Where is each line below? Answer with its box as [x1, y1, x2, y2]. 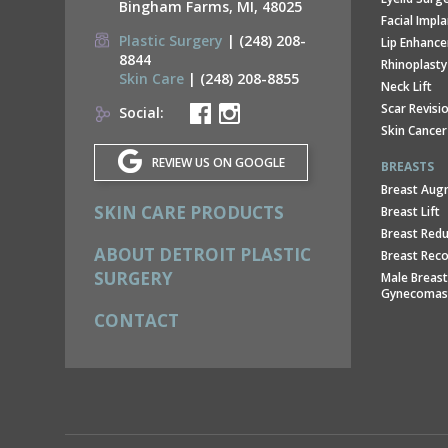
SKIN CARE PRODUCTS [94, 201, 284, 225]
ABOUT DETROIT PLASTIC [94, 243, 311, 267]
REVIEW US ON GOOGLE [151, 154, 285, 172]
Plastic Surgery [119, 30, 223, 50]
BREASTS [380, 158, 434, 175]
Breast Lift [380, 203, 440, 220]
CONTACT [94, 309, 179, 333]
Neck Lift [380, 78, 432, 95]
